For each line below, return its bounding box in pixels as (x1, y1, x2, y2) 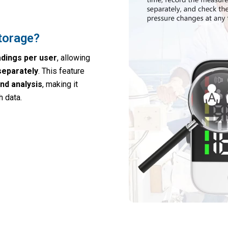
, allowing (56, 53, 90, 63)
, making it (42, 79, 78, 90)
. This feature (38, 66, 84, 76)
